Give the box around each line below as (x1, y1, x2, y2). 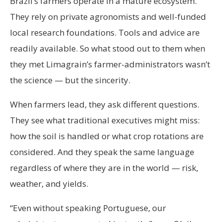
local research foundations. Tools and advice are (10, 27, 200, 39)
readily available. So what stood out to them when (10, 43, 205, 55)
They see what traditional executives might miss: (10, 114, 200, 126)
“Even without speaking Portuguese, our (10, 202, 166, 214)
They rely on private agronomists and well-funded (10, 11, 206, 23)
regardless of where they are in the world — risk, (10, 162, 198, 174)
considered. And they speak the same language (10, 146, 194, 158)
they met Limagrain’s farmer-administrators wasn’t (10, 58, 210, 70)
